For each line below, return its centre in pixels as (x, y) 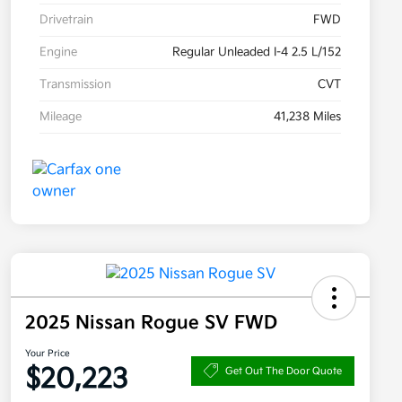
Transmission (75, 85)
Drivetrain (66, 20)
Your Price (48, 354)
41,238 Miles (307, 117)
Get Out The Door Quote (284, 371)
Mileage (61, 117)
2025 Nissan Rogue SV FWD (151, 323)
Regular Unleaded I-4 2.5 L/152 (257, 52)
